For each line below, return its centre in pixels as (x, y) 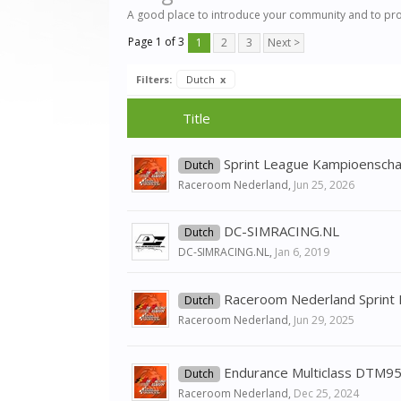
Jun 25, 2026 (324, 185)
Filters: (154, 79)
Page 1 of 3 (156, 42)
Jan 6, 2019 (302, 252)
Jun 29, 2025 (324, 320)
